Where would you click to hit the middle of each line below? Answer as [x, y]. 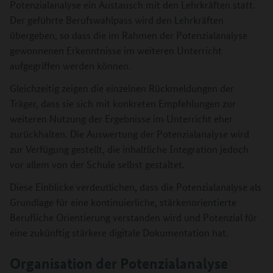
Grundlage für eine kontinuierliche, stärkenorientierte [123, 202]
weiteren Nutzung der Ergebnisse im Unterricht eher [121, 119]
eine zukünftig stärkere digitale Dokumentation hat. [119, 233]
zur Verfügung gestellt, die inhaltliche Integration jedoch [129, 149]
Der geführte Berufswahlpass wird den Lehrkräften [117, 20]
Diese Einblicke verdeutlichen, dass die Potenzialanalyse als [136, 187]
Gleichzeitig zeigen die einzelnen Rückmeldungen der [122, 88]
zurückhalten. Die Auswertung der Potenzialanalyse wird [129, 134]
